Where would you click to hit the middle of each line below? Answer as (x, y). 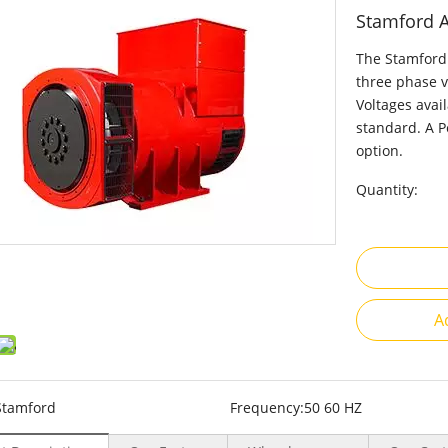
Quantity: (387, 189)
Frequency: (266, 407)
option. (379, 150)
